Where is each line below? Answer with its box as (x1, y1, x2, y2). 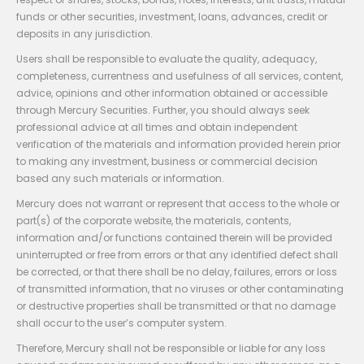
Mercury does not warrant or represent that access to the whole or (16, 196, 340, 210)
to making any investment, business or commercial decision (16, 154, 318, 168)
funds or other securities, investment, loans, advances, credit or (16, 9, 327, 24)
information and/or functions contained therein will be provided (16, 230, 332, 245)
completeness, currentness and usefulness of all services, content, (16, 68, 343, 83)
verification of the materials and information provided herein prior (16, 136, 340, 151)
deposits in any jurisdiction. (16, 26, 153, 41)
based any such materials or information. (16, 171, 224, 185)
